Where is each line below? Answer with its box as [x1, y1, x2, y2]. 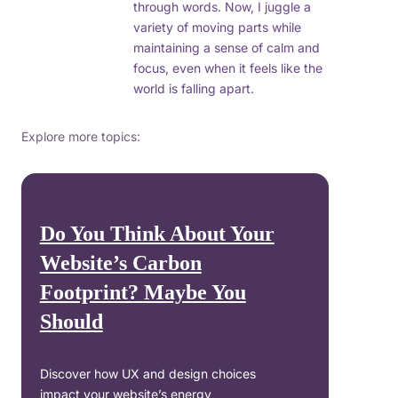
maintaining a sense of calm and [133, 40, 320, 56]
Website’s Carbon [39, 251, 202, 275]
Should [39, 310, 103, 334]
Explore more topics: [21, 129, 140, 145]
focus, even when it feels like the [133, 60, 322, 76]
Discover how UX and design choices [39, 366, 256, 382]
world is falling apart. [133, 81, 254, 97]
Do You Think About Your [39, 222, 275, 246]
